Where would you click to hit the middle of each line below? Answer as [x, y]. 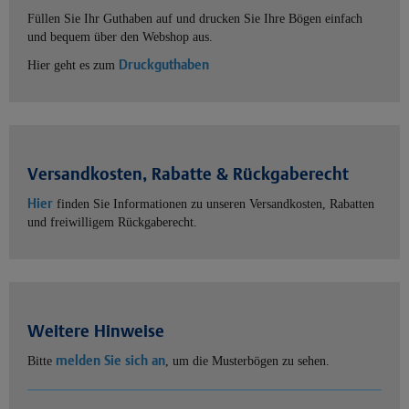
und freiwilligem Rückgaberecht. [112, 223]
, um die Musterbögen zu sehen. [247, 362]
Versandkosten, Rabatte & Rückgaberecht [188, 174]
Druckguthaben [164, 65]
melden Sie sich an [110, 361]
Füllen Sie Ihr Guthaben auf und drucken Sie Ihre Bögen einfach [195, 19]
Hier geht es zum [73, 66]
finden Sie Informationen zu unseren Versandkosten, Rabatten [215, 204]
